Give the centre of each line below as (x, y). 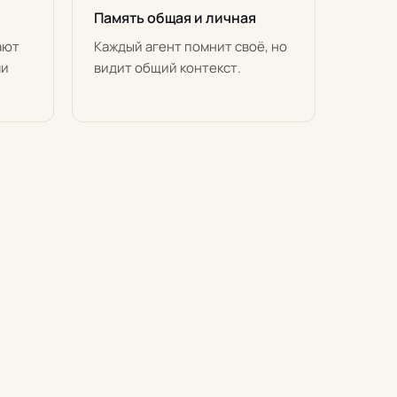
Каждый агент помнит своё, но (191, 47)
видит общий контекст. (167, 68)
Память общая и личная (175, 18)
